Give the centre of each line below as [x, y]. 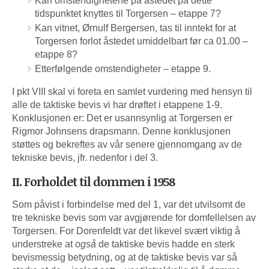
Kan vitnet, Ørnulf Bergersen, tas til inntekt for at [135, 28]
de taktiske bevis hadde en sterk [165, 244]
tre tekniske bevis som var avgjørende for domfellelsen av [134, 217]
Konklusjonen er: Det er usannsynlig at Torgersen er [122, 118]
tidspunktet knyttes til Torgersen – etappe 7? [128, 13]
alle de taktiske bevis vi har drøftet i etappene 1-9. [117, 104]
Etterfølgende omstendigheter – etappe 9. [123, 68]
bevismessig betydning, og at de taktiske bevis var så [125, 257]
